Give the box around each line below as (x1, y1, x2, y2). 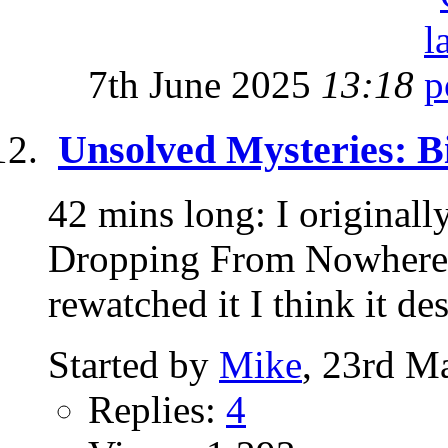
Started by (48, 343, 219, 387)
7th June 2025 (88, 62, 321, 106)
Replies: (88, 388, 226, 432)
